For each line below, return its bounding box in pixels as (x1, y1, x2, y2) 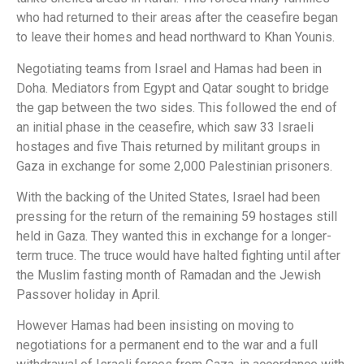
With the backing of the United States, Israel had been (16, 189, 320, 206)
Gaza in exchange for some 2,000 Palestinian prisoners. (16, 158, 332, 174)
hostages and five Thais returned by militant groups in (16, 138, 320, 154)
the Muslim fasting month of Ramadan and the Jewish (16, 267, 321, 284)
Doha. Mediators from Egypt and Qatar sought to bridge (16, 80, 329, 96)
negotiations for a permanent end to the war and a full (16, 337, 318, 353)
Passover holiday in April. (16, 287, 160, 303)
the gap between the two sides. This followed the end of (16, 99, 337, 115)
